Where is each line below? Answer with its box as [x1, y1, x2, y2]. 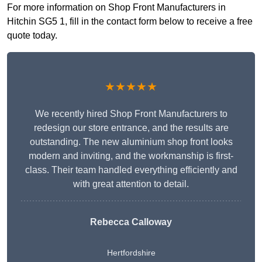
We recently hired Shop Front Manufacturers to [35, 109, 227, 119]
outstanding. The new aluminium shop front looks [29, 137, 233, 147]
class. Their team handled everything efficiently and [25, 165, 237, 175]
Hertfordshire [106, 248, 156, 258]
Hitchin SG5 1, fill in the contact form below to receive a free [7, 16, 253, 27]
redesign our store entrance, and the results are [33, 123, 229, 133]
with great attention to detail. [73, 179, 189, 189]
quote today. [7, 30, 57, 41]
